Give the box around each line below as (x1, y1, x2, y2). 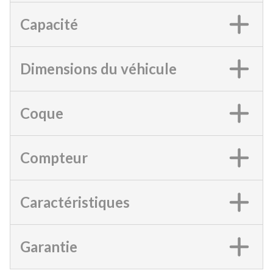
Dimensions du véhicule (20, 59, 177, 77)
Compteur (20, 148, 88, 166)
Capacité (20, 15, 78, 33)
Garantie (20, 237, 77, 255)
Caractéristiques (20, 193, 130, 211)
